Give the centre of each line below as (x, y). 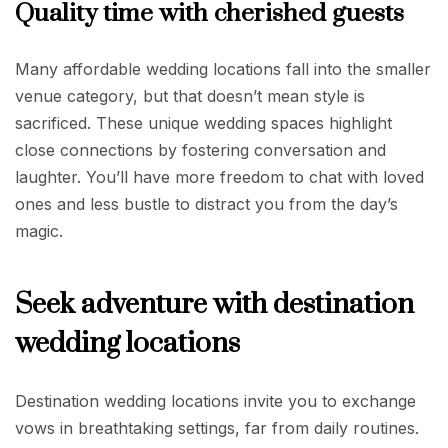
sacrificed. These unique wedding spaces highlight (203, 122)
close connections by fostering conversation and (200, 149)
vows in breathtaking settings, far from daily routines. (217, 427)
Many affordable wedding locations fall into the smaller (223, 68)
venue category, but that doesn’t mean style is (190, 95)
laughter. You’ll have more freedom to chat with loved (219, 176)
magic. (39, 230)
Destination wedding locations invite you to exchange (215, 400)
